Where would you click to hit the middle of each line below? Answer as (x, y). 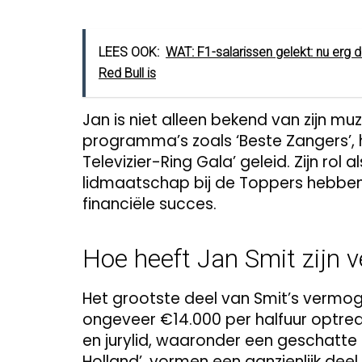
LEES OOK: (129, 53)
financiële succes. (149, 204)
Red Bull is (127, 74)
